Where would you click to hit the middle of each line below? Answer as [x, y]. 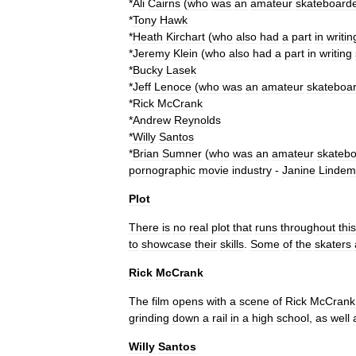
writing [336, 53]
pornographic [162, 170]
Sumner [182, 153]
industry [252, 170]
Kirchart [186, 37]
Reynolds [197, 120]
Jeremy [151, 53]
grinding [149, 318]
